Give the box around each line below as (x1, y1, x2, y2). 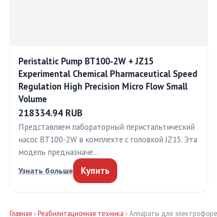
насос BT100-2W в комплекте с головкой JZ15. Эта (18, 134, 197, 145)
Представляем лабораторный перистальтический (18, 122, 195, 132)
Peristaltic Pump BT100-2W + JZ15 (18, 55, 154, 67)
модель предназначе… (18, 147, 98, 157)
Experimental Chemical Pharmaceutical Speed (18, 68, 198, 79)
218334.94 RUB (18, 107, 82, 119)
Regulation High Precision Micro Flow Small (18, 80, 187, 92)
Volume (18, 93, 47, 105)
